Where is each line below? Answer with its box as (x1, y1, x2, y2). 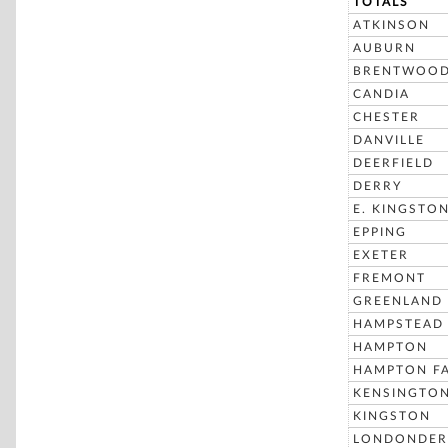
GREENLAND (353, 295, 443, 307)
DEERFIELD (353, 157, 434, 169)
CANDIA (353, 88, 410, 100)
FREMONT (353, 272, 426, 284)
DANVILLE (353, 134, 425, 146)
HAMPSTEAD (353, 318, 444, 330)
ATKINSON (353, 19, 430, 31)
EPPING (353, 226, 407, 238)
